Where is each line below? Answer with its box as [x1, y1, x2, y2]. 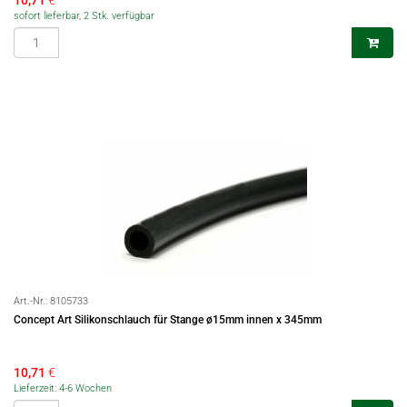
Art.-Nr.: [14, 295, 50, 307]
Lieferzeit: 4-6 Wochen [14, 382, 112, 394]
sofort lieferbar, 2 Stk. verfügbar [14, 10, 154, 22]
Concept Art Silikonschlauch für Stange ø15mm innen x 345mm [14, 313, 322, 326]
